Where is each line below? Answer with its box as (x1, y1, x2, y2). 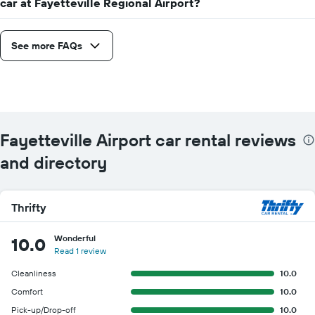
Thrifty (11, 200, 46, 214)
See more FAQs (11, 39, 82, 52)
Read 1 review (54, 245, 106, 256)
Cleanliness (11, 267, 56, 278)
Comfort (11, 285, 43, 297)
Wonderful (54, 232, 96, 243)
